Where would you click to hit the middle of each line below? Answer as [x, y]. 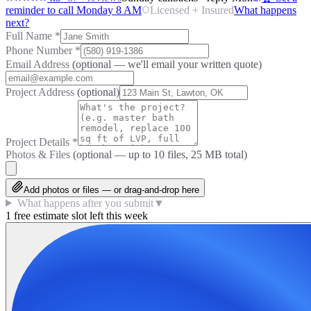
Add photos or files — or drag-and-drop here [111, 190]
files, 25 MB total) [206, 154]
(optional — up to [113, 154]
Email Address [39, 64]
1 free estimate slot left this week [77, 215]
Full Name [30, 35]
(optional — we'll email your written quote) [167, 64]
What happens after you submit [85, 203]
